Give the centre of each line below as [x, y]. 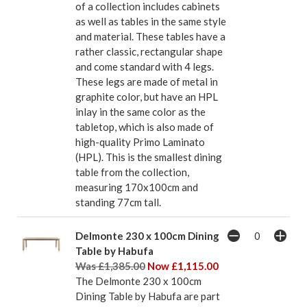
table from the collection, [132, 172]
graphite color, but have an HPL [147, 97]
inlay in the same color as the [140, 112]
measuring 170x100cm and [137, 187]
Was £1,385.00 [110, 266]
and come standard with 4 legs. [145, 67]
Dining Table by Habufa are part [148, 296]
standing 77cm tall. [118, 202]
